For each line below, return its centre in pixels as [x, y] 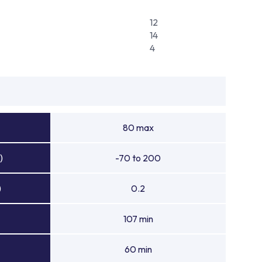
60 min [138, 249]
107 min [138, 219]
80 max [138, 127]
